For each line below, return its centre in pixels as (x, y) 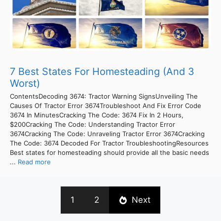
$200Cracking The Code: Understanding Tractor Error (92, 124)
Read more (34, 162)
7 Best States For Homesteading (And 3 (102, 71)
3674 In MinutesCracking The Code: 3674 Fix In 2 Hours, (97, 115)
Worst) (25, 83)
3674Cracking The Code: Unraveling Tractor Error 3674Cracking (107, 133)
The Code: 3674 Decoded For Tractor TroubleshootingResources (109, 143)
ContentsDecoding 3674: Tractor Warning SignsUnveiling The (104, 96)
